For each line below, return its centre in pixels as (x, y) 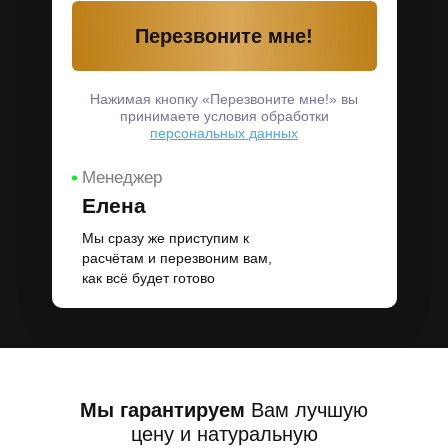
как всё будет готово (148, 278)
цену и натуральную (224, 434)
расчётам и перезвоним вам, (176, 258)
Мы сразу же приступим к (165, 238)
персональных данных (224, 133)
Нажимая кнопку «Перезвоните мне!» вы (224, 99)
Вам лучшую (306, 410)
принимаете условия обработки (224, 116)
